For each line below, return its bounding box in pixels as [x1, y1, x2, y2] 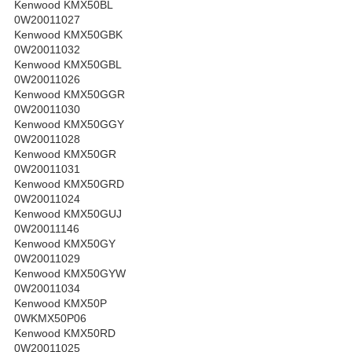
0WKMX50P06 [14, 312, 86, 325]
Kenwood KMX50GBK [14, 28, 123, 42]
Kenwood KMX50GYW [14, 267, 126, 280]
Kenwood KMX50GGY [14, 118, 124, 131]
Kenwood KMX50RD [14, 327, 115, 340]
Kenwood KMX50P [14, 297, 107, 310]
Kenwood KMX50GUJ [14, 207, 122, 221]
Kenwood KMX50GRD [14, 178, 124, 191]
